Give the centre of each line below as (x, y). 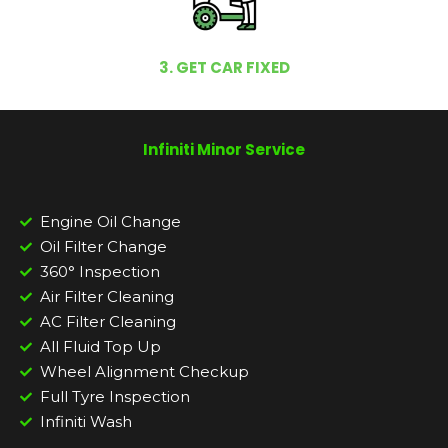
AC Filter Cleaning (108, 322)
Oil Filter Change (103, 247)
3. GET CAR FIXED (224, 68)
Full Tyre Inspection (115, 397)
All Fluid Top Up (100, 347)
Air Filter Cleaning (107, 297)
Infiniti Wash (86, 422)
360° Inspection (100, 272)
